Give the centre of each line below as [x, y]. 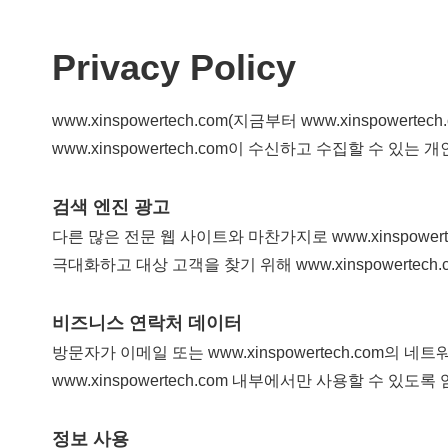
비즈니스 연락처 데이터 [147, 323]
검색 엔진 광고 [111, 207]
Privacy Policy [174, 67]
